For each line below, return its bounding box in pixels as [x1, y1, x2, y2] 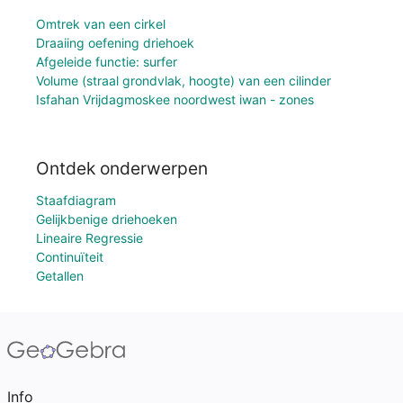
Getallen [36, 268, 84, 283]
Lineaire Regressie [36, 230, 143, 246]
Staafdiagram [36, 193, 116, 208]
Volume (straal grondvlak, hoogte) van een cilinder [36, 73, 331, 89]
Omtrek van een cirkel [36, 16, 166, 32]
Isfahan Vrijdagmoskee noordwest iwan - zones [36, 92, 314, 108]
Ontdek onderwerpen [36, 157, 208, 179]
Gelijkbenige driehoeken [36, 211, 177, 227]
